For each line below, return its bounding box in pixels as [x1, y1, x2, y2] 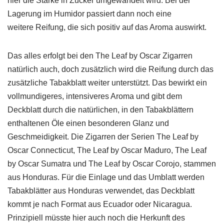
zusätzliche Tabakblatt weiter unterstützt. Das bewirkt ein [7, 78, 207, 87]
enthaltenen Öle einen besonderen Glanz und [7, 119, 169, 127]
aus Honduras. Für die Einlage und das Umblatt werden [7, 173, 204, 181]
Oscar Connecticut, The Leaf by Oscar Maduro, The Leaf [7, 146, 206, 154]
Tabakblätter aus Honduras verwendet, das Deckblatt [7, 186, 194, 195]
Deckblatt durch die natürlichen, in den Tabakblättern [7, 105, 193, 114]
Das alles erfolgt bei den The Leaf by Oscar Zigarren [7, 51, 192, 60]
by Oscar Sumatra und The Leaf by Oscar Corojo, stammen [7, 159, 216, 168]
